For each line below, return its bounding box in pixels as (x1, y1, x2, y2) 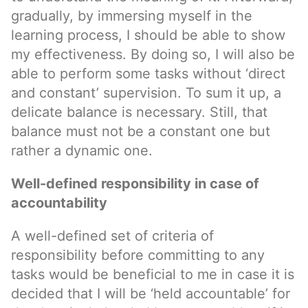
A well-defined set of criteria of (11, 228, 214, 244)
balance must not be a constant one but (11, 123, 270, 140)
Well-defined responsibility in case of (11, 175, 259, 192)
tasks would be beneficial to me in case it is (11, 266, 294, 283)
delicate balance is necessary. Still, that (11, 104, 267, 120)
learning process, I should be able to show (11, 27, 285, 43)
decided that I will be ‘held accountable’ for (11, 285, 290, 302)
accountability (11, 195, 107, 211)
